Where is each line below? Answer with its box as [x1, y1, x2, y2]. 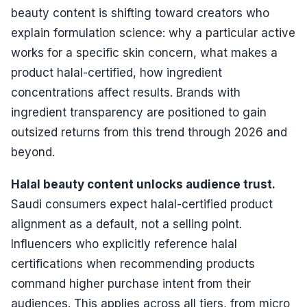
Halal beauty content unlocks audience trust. [11, 177, 275, 192]
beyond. [11, 145, 55, 159]
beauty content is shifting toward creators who [11, 5, 269, 20]
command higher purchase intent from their [11, 277, 251, 291]
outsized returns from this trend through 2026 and [11, 125, 287, 139]
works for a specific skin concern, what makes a [11, 45, 278, 60]
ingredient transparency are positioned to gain [11, 105, 267, 119]
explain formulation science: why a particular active [11, 25, 295, 40]
